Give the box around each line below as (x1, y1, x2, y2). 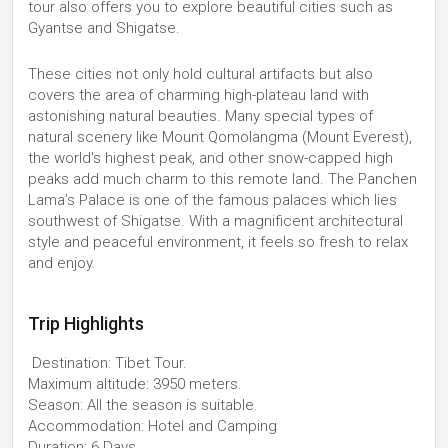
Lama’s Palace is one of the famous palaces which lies (28, 191, 397, 210)
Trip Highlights (28, 313, 144, 335)
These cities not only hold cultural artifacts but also (28, 65, 373, 84)
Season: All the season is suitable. (28, 396, 258, 415)
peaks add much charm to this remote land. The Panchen (28, 170, 417, 189)
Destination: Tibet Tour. (28, 354, 187, 373)
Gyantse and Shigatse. (28, 19, 180, 38)
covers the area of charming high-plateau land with (28, 86, 369, 105)
